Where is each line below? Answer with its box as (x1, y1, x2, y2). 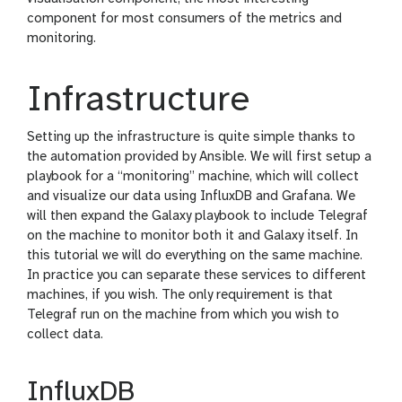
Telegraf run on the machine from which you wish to (27, 307, 339, 322)
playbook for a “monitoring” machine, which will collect (27, 169, 359, 184)
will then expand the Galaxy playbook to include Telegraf (27, 208, 368, 223)
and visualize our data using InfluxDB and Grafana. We (27, 188, 355, 204)
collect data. (27, 327, 103, 342)
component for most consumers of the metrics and (27, 11, 342, 26)
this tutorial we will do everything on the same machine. (27, 248, 363, 263)
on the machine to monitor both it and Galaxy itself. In (27, 228, 358, 243)
